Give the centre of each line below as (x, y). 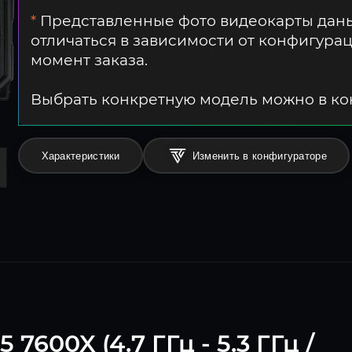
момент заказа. (89, 60)
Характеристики (81, 156)
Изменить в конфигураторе (259, 156)
